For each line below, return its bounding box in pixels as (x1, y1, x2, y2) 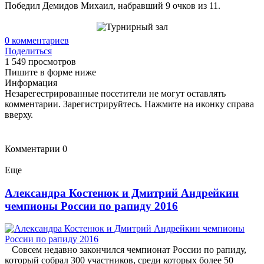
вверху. (5, 109, 33, 120)
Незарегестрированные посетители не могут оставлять (5, 88, 226, 98)
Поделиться (5, 45, 52, 56)
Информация (5, 77, 57, 88)
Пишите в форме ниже (5, 67, 96, 77)
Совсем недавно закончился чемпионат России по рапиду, (5, 245, 246, 255)
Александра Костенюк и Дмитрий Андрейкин (5, 186, 239, 199)
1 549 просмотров (5, 56, 76, 67)
